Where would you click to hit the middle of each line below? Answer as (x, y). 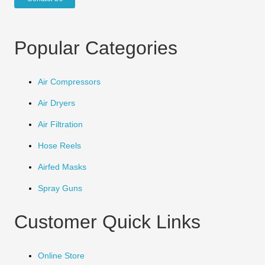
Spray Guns (60, 188)
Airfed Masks (62, 167)
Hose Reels (59, 146)
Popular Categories (96, 48)
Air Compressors (69, 82)
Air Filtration (60, 125)
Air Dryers (56, 103)
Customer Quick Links (107, 222)
